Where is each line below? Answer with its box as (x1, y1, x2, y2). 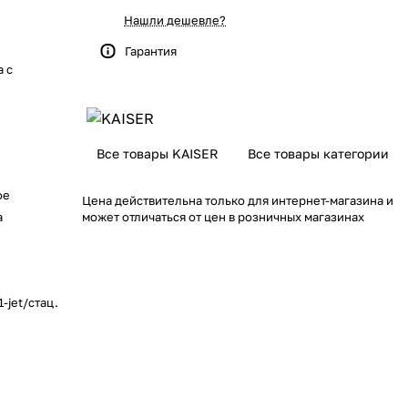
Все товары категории (248, 146, 389, 161)
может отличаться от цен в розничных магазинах (82, 209, 364, 224)
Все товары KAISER (97, 146, 219, 161)
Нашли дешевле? (124, 13, 226, 27)
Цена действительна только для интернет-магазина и (82, 193, 393, 208)
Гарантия (125, 44, 177, 58)
